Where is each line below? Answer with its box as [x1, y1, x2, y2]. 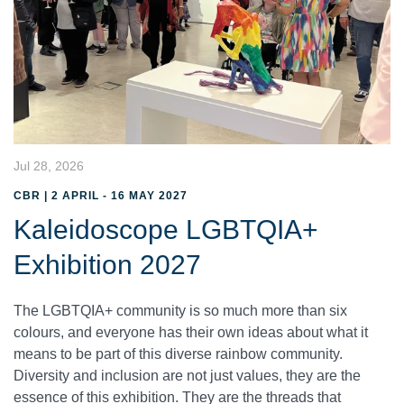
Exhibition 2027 [14, 249, 201, 280]
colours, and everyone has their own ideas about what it [14, 324, 368, 340]
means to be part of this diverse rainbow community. [14, 345, 343, 362]
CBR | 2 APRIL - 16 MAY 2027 [14, 188, 188, 202]
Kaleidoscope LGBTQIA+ [14, 214, 318, 244]
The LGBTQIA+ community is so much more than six [14, 302, 347, 318]
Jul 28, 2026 [14, 158, 84, 173]
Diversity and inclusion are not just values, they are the [14, 367, 361, 383]
